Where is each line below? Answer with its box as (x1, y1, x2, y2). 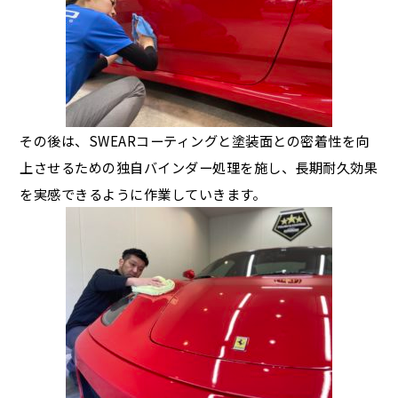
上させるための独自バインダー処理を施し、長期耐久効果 (20, 157, 378, 177)
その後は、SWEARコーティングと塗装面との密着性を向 (20, 131, 370, 150)
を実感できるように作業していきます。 (20, 184, 267, 203)
